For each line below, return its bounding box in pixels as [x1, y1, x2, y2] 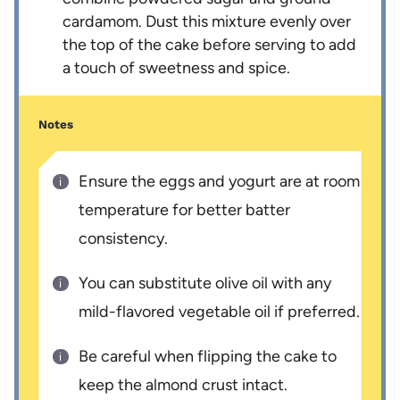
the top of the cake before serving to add [62, 34, 357, 54]
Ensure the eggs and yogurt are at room [79, 171, 361, 192]
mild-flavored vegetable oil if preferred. [79, 302, 361, 322]
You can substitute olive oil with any [79, 273, 332, 294]
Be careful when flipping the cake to [79, 346, 337, 367]
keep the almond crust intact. [79, 375, 288, 396]
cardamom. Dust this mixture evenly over [62, 11, 352, 31]
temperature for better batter [79, 200, 291, 221]
